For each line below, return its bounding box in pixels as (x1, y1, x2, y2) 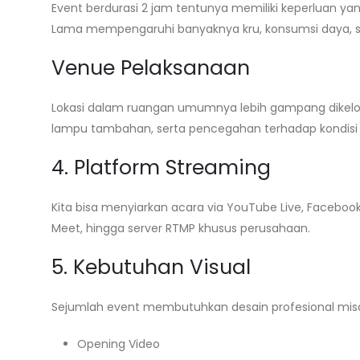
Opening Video (77, 336, 160, 352)
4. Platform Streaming (51, 153, 271, 182)
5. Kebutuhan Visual (51, 253, 251, 281)
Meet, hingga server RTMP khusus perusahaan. (51, 220, 310, 236)
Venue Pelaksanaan (51, 54, 250, 82)
